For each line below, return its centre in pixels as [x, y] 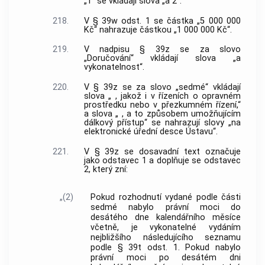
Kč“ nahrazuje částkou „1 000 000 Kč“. [158, 30]
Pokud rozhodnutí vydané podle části [166, 198]
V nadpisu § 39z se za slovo [162, 50]
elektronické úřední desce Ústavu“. [151, 132]
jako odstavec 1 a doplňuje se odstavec [162, 160]
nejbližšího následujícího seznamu [166, 238]
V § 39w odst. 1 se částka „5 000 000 [162, 21]
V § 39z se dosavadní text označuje [162, 151]
